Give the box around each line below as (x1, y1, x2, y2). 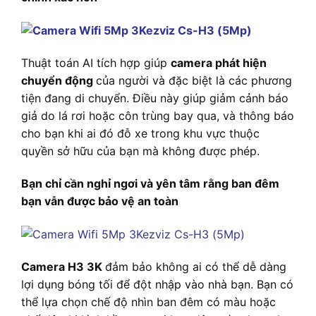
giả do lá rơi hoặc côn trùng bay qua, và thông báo (21, 109, 294, 123)
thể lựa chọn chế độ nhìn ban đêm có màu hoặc (21, 294, 276, 309)
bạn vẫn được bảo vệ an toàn (21, 193, 178, 208)
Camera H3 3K (21, 259, 105, 274)
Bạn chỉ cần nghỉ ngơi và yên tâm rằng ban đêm (21, 176, 279, 190)
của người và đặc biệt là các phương (96, 73, 292, 88)
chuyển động (21, 73, 96, 88)
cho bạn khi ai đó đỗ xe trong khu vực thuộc (21, 126, 260, 141)
